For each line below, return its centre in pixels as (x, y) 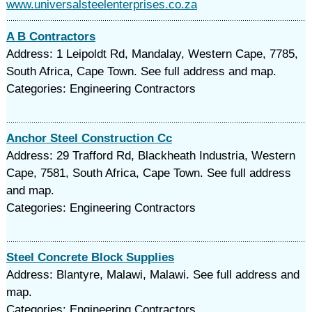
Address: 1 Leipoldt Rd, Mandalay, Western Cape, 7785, (152, 54)
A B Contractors (50, 37)
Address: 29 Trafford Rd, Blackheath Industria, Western (150, 156)
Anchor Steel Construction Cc (89, 138)
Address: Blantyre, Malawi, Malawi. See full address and (153, 275)
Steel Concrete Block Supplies (90, 257)
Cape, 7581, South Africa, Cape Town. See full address (148, 173)
